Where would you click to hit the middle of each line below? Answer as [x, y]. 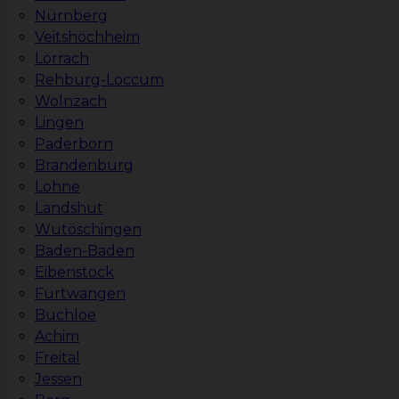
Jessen [58, 379]
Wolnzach [71, 102]
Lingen [59, 123]
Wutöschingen [88, 230]
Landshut [69, 208]
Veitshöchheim [87, 37]
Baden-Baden [85, 251]
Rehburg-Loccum [99, 80]
